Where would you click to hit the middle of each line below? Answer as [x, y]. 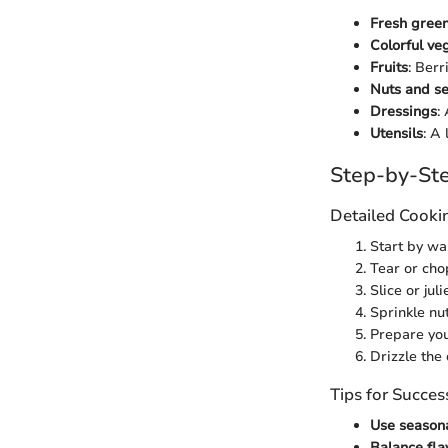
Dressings [403, 112]
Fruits [389, 68]
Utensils [396, 134]
